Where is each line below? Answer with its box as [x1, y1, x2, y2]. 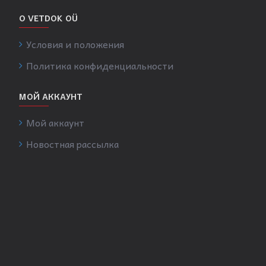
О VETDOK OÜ [19, 11, 78, 24]
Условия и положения [26, 36, 124, 52]
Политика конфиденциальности [26, 58, 173, 73]
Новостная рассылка [26, 136, 119, 151]
